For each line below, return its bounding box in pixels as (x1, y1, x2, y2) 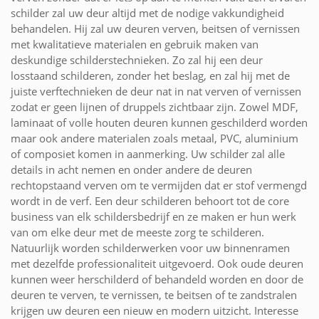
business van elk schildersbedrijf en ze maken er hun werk (11, 209, 296, 224)
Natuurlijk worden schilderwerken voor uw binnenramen (11, 240, 290, 255)
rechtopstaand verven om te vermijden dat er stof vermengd (11, 177, 307, 192)
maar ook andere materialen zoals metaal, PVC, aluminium (11, 130, 298, 145)
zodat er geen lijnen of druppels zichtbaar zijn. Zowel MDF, (11, 99, 298, 114)
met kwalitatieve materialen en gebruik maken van (11, 36, 258, 51)
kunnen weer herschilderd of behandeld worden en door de (11, 271, 303, 286)
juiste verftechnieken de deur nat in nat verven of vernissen (11, 83, 301, 98)
